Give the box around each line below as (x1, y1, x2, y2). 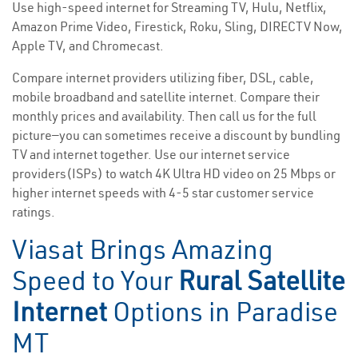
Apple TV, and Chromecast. (12, 38, 164, 54)
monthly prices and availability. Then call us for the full (12, 108, 316, 125)
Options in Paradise (107, 295, 338, 329)
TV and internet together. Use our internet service (12, 146, 290, 163)
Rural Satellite (178, 264, 345, 298)
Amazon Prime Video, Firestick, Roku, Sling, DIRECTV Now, (12, 18, 343, 35)
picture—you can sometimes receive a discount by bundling (12, 127, 340, 144)
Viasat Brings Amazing (12, 233, 273, 267)
